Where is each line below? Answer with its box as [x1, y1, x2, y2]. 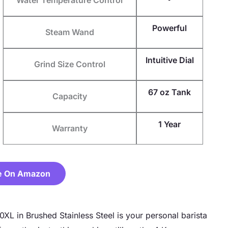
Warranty [51, 123, 88, 133]
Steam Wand [45, 26, 94, 37]
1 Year [158, 119, 181, 129]
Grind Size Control [34, 59, 105, 69]
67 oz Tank [148, 87, 191, 97]
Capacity [52, 91, 87, 101]
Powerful [152, 22, 187, 33]
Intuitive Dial [145, 54, 194, 65]
